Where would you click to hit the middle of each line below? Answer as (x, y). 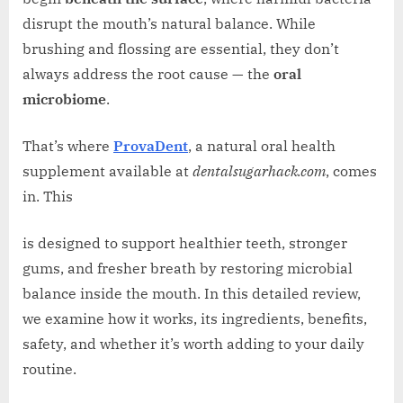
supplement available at (107, 171)
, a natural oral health (262, 146)
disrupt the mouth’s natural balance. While (169, 24)
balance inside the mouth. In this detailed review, (192, 294)
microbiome (64, 99)
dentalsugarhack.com (259, 171)
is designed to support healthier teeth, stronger (185, 243)
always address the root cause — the (148, 74)
